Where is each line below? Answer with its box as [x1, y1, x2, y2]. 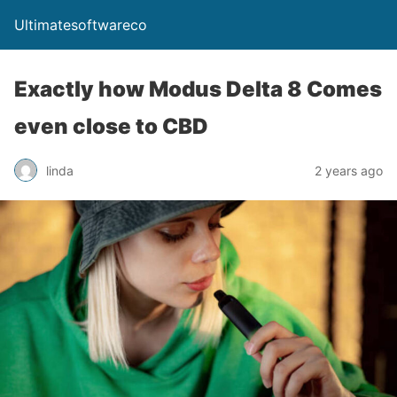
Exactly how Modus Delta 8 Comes [14, 76, 382, 102]
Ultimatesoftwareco [14, 16, 147, 34]
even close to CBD [14, 113, 208, 139]
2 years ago [315, 162, 383, 178]
